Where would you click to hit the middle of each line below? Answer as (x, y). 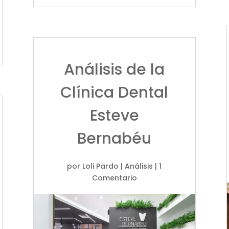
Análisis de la (114, 69)
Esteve (114, 115)
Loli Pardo (101, 166)
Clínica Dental (114, 92)
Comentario (114, 178)
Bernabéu (114, 138)
